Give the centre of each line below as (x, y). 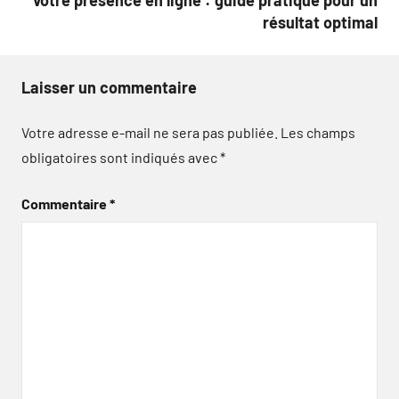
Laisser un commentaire (109, 87)
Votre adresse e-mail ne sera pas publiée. (150, 132)
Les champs (318, 132)
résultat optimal (320, 22)
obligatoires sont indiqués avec (121, 157)
